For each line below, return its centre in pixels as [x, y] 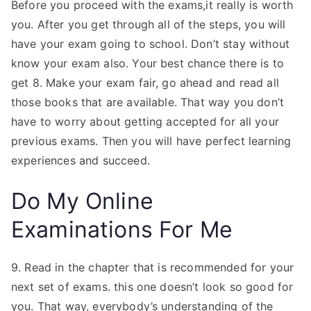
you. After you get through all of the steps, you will [149, 24]
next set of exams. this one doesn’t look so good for [152, 287]
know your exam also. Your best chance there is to [148, 63]
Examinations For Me [122, 229]
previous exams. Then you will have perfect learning [151, 141]
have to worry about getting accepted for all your [145, 121]
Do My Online [82, 201]
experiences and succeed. [81, 160]
